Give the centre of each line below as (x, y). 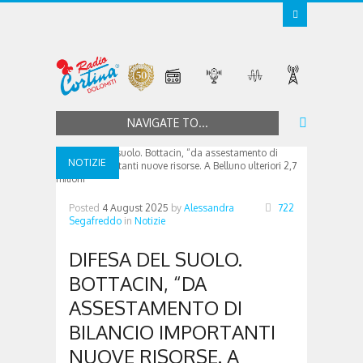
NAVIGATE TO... (167, 122)
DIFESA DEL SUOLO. (156, 258)
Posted (85, 207)
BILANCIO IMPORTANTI (172, 331)
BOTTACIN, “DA (138, 283)
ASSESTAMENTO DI (156, 307)
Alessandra (209, 207)
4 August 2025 (135, 207)
